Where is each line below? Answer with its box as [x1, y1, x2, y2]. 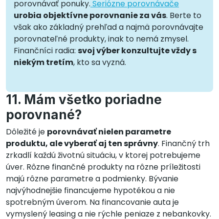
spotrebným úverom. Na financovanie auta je [6, 196, 179, 208]
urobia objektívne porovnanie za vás [14, 9, 166, 21]
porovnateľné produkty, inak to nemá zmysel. [14, 33, 189, 44]
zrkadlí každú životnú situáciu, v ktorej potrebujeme [6, 149, 200, 161]
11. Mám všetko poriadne [6, 91, 162, 107]
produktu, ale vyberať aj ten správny [6, 137, 158, 149]
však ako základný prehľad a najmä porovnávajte [14, 21, 203, 33]
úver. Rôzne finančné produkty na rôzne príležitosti [6, 161, 200, 173]
